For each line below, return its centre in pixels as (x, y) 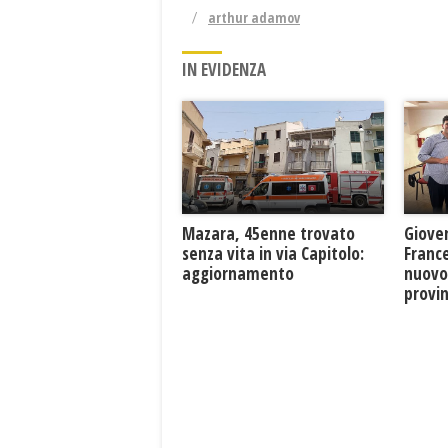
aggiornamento (238, 274)
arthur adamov (254, 17)
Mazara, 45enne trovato (268, 234)
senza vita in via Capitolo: (273, 254)
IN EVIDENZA (224, 69)
